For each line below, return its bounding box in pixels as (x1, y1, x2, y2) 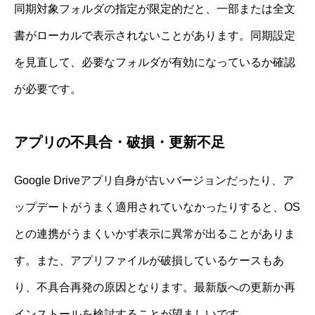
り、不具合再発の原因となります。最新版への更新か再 (14, 281, 295, 293)
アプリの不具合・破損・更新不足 (14, 134, 225, 150)
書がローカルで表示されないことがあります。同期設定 (14, 29, 295, 41)
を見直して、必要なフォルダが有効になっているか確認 (14, 56, 295, 68)
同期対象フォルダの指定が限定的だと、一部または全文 (14, 2, 295, 15)
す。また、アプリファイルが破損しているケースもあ (14, 254, 284, 266)
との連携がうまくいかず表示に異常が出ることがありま (14, 227, 295, 240)
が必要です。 (14, 82, 82, 95)
